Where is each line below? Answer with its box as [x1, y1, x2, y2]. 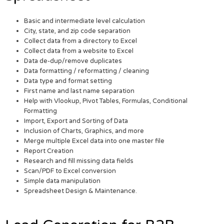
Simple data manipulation [24, 176, 101, 185]
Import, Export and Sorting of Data [24, 116, 128, 125]
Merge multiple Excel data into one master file [24, 136, 165, 145]
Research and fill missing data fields [24, 156, 134, 165]
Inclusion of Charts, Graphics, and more [24, 126, 144, 135]
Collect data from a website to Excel [24, 46, 134, 55]
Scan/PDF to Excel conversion [24, 166, 116, 175]
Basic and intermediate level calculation [24, 16, 145, 25]
